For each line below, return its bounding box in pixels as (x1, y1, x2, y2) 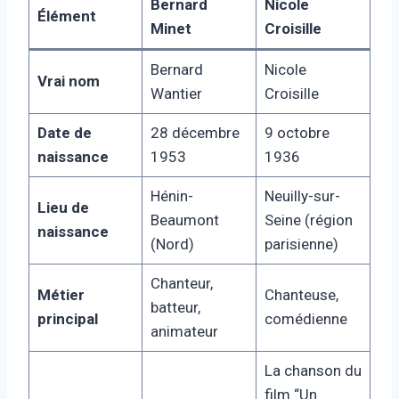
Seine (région (264, 210, 353, 229)
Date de (37, 123, 92, 142)
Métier (37, 285, 85, 304)
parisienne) (264, 234, 338, 253)
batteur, (150, 297, 200, 316)
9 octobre (264, 123, 330, 142)
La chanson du (264, 361, 362, 379)
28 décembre (150, 123, 240, 142)
